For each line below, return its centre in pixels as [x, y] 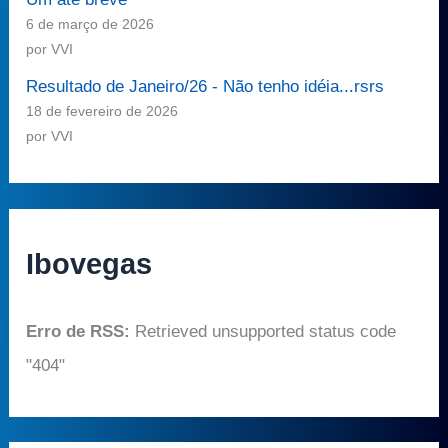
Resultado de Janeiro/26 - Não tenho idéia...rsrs [205, 87]
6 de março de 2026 [90, 23]
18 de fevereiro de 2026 [102, 111]
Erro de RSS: [78, 331]
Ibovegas [89, 263]
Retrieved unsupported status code [263, 331]
